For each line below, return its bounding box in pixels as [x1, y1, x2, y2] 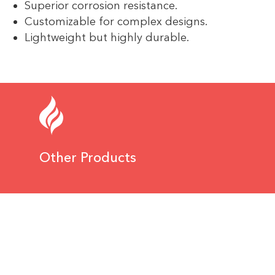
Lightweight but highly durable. [25, 31, 189, 45]
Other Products [39, 149, 136, 166]
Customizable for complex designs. [25, 15, 207, 29]
